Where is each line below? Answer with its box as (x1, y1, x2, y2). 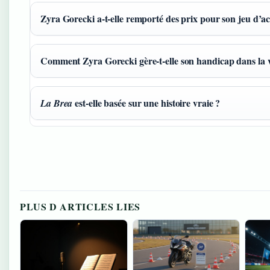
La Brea (40, 96, 73, 110)
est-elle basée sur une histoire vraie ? (72, 95, 221, 110)
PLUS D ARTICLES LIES (20, 199, 140, 214)
